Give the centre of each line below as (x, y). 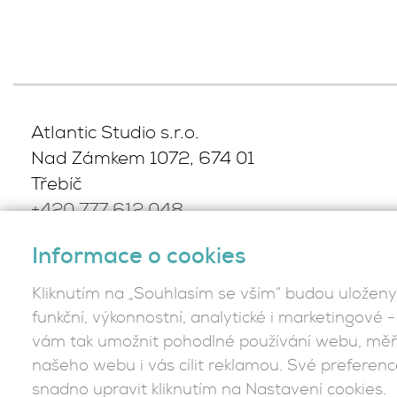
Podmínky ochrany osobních (147, 306)
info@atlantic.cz (97, 238)
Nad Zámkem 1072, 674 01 (142, 159)
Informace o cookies (139, 256)
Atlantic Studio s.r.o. (115, 133)
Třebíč (56, 185)
